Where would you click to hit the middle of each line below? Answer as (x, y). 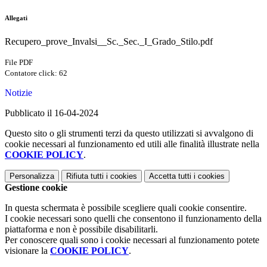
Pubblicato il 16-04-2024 (52, 113)
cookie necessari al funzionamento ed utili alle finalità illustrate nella (132, 144)
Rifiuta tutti (85, 176)
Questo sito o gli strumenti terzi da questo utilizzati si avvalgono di (129, 133)
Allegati (16, 18)
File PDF (19, 63)
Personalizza (32, 176)
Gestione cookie (36, 188)
